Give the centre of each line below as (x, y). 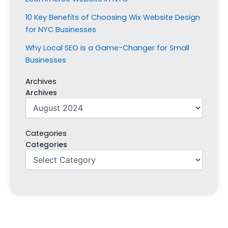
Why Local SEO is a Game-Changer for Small (107, 48)
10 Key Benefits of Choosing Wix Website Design (113, 17)
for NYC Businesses (61, 29)
